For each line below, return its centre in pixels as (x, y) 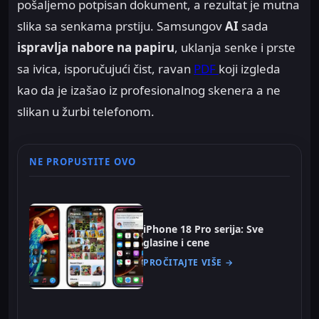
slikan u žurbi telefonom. (86, 111)
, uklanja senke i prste (235, 47)
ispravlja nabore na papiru (96, 47)
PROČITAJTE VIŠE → (188, 263)
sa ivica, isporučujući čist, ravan (105, 68)
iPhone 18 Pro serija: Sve (203, 229)
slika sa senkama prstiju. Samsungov (121, 26)
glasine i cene (176, 243)
